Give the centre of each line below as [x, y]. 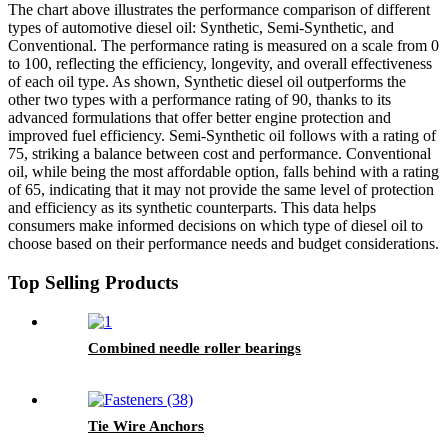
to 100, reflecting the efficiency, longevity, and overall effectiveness [220, 64]
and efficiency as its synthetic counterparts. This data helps [192, 208]
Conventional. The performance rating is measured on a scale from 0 [223, 46]
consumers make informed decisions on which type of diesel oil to [215, 226]
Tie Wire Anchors [146, 425]
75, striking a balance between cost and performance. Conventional [219, 154]
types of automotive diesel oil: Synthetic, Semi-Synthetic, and [201, 28]
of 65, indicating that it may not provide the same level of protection [221, 190]
